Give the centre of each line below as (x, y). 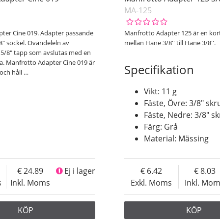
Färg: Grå (161, 126)
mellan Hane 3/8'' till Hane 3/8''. (170, 43)
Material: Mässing (177, 138)
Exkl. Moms (151, 182)
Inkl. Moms (30, 182)
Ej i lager (80, 171)
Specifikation (159, 69)
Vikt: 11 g (161, 91)
